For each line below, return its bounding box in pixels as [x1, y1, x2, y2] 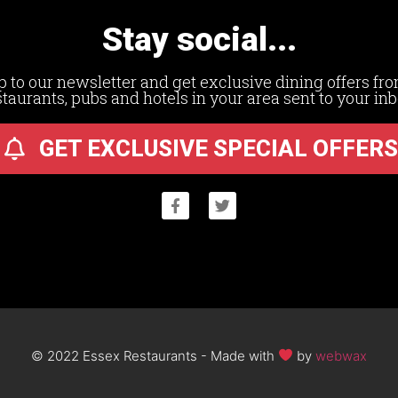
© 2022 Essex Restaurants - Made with [30, 346, 278, 364]
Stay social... [101, 20, 297, 60]
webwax [315, 346, 368, 364]
